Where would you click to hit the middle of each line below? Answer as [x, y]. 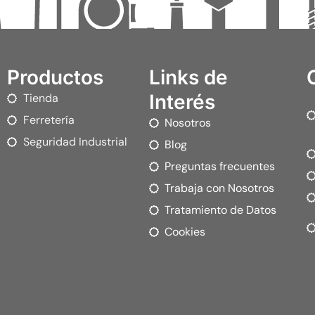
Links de [188, 77]
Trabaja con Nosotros [220, 188]
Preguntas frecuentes [220, 166]
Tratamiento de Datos [221, 210]
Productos [55, 77]
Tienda [40, 98]
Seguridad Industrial [75, 141]
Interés [182, 102]
